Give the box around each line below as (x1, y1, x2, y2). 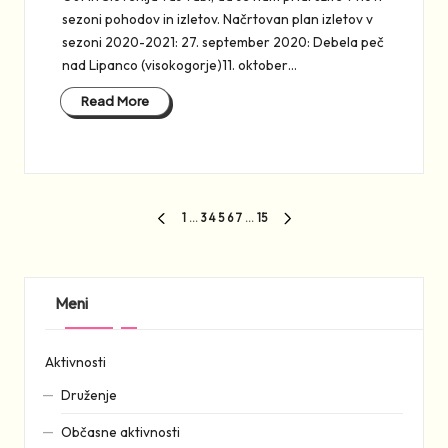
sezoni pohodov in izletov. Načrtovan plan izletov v (61, 9, 373, 28)
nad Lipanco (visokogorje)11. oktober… (61, 55, 297, 74)
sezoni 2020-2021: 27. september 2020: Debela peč (61, 32, 384, 51)
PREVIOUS (153, 219, 207, 234)
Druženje (60, 385, 117, 404)
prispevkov (23, 237, 163, 274)
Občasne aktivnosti (60, 422, 180, 441)
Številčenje (23, 203, 165, 240)
